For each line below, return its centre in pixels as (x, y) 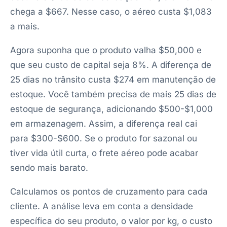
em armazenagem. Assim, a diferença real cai (104, 124)
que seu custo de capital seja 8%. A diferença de (111, 65)
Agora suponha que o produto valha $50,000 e (106, 50)
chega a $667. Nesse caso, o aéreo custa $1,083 (111, 12)
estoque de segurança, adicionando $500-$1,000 (111, 109)
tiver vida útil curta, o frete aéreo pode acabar (104, 153)
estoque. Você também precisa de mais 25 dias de (113, 94)
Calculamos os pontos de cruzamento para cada (109, 192)
